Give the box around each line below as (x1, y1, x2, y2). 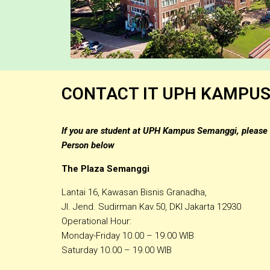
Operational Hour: (61, 215, 131, 227)
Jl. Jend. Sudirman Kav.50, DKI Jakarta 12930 (61, 201, 241, 212)
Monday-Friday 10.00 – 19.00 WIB (61, 230, 194, 241)
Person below (61, 139, 115, 151)
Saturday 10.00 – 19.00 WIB (61, 244, 172, 256)
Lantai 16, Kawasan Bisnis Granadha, (61, 186, 207, 198)
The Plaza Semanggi (61, 163, 149, 174)
